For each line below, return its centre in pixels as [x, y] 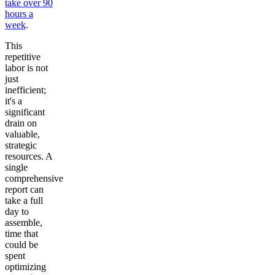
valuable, [22, 134]
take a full [24, 200]
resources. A [29, 156]
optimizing [25, 266]
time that [21, 233]
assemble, [24, 222]
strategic [21, 145]
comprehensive [34, 178]
